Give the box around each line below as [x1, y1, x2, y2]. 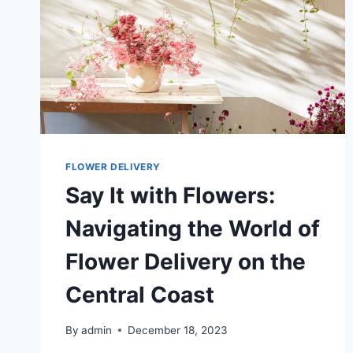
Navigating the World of [65, 215, 320, 243]
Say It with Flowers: [65, 182, 275, 210]
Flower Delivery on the [65, 248, 306, 276]
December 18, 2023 [128, 323, 229, 336]
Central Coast [65, 281, 214, 309]
